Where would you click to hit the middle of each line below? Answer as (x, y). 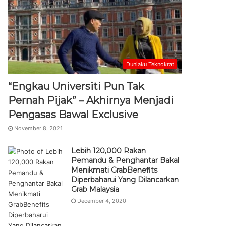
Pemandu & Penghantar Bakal (125, 160)
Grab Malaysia (95, 189)
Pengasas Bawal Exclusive (73, 115)
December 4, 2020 (102, 201)
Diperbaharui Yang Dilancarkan (125, 180)
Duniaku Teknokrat (150, 64)
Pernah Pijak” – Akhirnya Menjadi (91, 100)
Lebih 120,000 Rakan (109, 151)
